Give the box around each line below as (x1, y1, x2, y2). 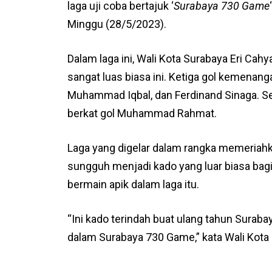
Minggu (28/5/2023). (67, 17, 167, 30)
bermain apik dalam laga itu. (67, 177, 200, 191)
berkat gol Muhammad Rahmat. (67, 106, 217, 120)
